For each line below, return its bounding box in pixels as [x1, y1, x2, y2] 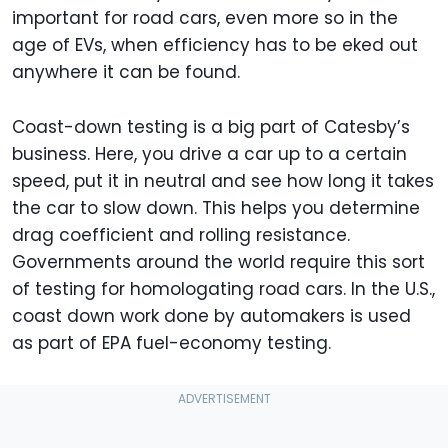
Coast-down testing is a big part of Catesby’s [12, 115, 410, 140]
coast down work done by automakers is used [12, 304, 411, 329]
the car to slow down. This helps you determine [12, 196, 420, 221]
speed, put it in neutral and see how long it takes [12, 169, 434, 194]
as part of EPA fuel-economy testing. [12, 331, 331, 356]
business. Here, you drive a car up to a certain [12, 142, 407, 167]
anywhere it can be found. [12, 60, 245, 85]
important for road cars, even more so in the [12, 6, 398, 31]
